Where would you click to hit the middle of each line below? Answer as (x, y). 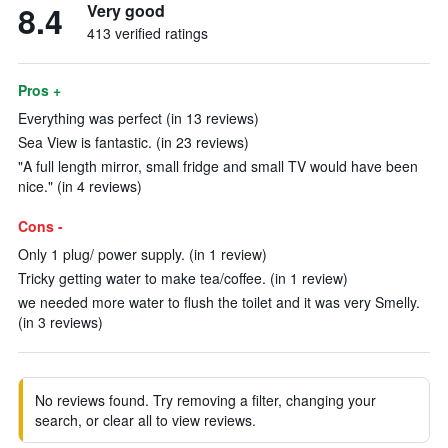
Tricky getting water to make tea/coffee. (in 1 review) (183, 278)
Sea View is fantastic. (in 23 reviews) (133, 142)
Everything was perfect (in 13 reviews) (138, 118)
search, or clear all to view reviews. (145, 420)
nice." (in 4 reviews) (80, 186)
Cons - (40, 226)
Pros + (39, 90)
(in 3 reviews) (60, 322)
